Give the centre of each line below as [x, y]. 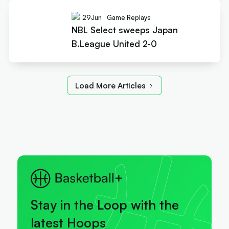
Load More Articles [110, 85]
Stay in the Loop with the [105, 204]
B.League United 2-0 [114, 43]
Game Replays [129, 17]
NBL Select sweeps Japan [124, 30]
